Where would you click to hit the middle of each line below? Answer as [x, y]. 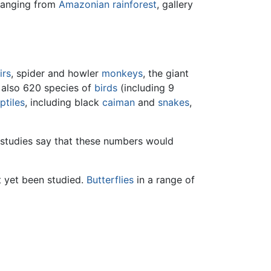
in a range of [164, 179]
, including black [64, 102]
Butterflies [110, 179]
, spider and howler [56, 73]
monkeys [122, 73]
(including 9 [146, 87]
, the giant [166, 73]
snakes [174, 102]
